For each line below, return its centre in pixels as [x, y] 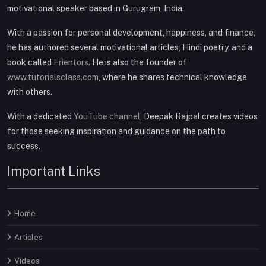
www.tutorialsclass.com [53, 77]
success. [24, 146]
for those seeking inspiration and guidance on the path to [116, 131]
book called [30, 62]
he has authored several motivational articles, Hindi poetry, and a [130, 47]
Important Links [54, 171]
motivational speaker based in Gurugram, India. [96, 8]
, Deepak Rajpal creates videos [199, 116]
